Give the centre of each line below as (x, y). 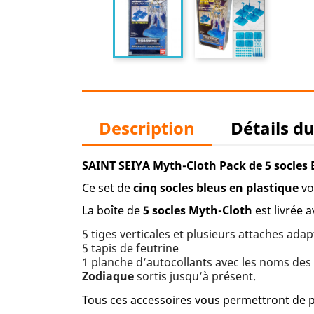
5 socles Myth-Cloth (198, 210)
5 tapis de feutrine (130, 248)
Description (147, 128)
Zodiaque (108, 276)
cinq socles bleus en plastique (216, 188)
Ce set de (108, 188)
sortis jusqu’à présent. (195, 276)
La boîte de (112, 210)
